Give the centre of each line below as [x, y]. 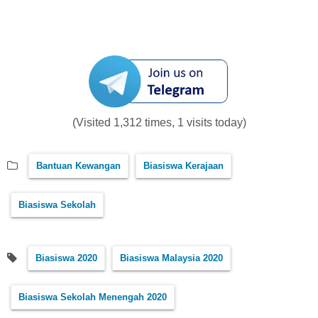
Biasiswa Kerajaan [183, 166]
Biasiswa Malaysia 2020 [171, 258]
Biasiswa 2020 [66, 258]
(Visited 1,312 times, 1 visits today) [159, 123]
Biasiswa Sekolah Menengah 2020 [93, 297]
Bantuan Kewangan [78, 166]
